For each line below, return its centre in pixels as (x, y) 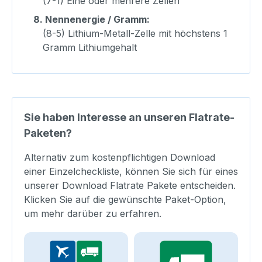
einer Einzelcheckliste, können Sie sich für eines (131, 171)
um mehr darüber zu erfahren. (93, 213)
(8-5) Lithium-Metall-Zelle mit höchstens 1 (135, 33)
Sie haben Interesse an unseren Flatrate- (129, 117)
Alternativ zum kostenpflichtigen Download (120, 157)
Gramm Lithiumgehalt (90, 47)
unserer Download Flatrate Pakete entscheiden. (130, 185)
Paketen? (48, 133)
